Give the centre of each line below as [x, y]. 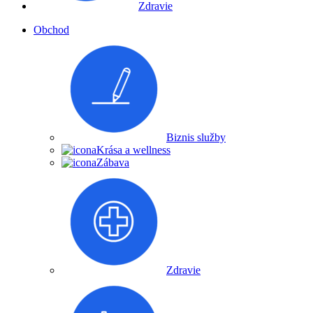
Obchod [51, 29]
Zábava [113, 162]
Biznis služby [196, 137]
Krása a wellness [133, 150]
